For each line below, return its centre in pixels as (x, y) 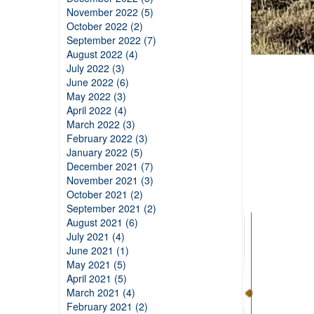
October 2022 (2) (104, 26)
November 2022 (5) (110, 12)
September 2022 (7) (111, 40)
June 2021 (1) (97, 250)
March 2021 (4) (101, 292)
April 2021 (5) (96, 278)
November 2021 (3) (110, 180)
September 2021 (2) (111, 208)
